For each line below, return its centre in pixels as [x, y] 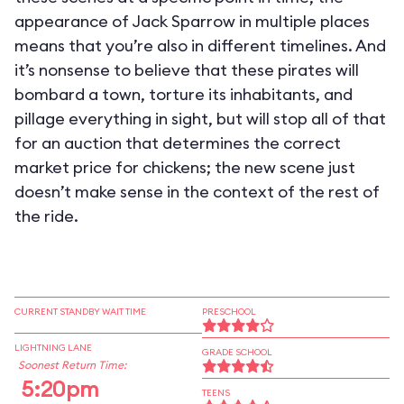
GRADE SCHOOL [237, 352]
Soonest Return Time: [72, 365]
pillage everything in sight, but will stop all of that [200, 119]
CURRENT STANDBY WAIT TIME [80, 312]
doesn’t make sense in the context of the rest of [197, 192]
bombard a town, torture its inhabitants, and [184, 94]
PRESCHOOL [229, 312]
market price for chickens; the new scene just [185, 167]
